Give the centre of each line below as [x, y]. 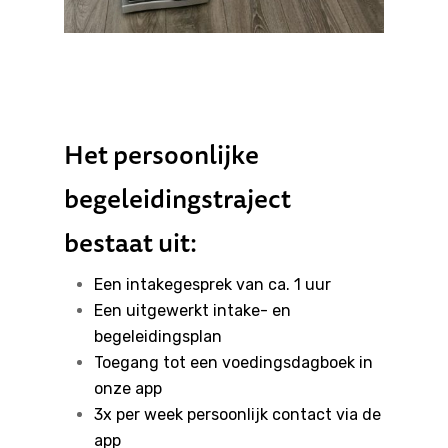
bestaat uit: [130, 243]
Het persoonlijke [161, 155]
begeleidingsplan [158, 337]
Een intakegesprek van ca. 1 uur [212, 285]
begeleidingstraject [177, 199]
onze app [128, 389]
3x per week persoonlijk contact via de [237, 415]
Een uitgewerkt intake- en [192, 311]
